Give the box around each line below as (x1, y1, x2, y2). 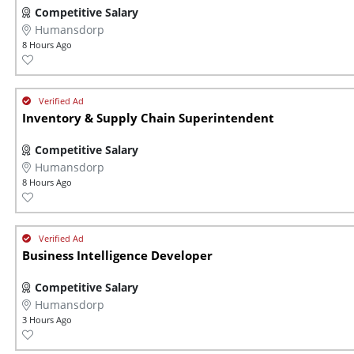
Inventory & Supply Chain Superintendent (22, 110, 274, 127)
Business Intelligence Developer (22, 247, 213, 265)
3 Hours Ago (22, 314, 72, 326)
